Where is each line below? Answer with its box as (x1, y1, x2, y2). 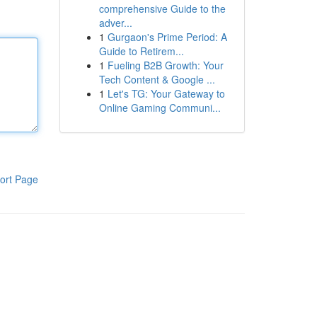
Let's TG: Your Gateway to (107, 86, 225, 100)
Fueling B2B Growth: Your (107, 58, 224, 72)
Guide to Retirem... (98, 44, 184, 58)
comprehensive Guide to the (98, 1, 226, 16)
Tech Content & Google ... (98, 72, 215, 86)
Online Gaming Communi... (98, 100, 221, 115)
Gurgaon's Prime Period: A (107, 30, 227, 44)
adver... (98, 16, 132, 30)
